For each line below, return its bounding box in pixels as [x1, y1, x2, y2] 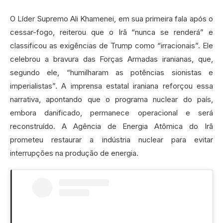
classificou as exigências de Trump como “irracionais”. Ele [10, 40, 213, 50]
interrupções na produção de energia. [10, 148, 138, 158]
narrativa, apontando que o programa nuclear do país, [10, 94, 213, 104]
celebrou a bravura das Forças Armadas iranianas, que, [10, 54, 213, 64]
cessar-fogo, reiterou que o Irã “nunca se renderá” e [10, 27, 213, 37]
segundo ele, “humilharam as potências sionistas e [10, 67, 213, 77]
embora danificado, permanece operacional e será [10, 108, 213, 117]
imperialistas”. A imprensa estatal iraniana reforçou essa [10, 81, 213, 91]
